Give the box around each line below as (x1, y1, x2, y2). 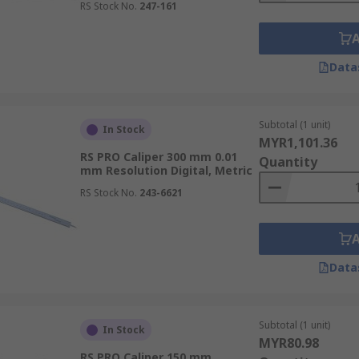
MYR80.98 (258, 334, 319, 352)
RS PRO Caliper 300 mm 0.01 (79, 149, 237, 164)
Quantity (258, 153, 317, 171)
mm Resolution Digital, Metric (79, 163, 252, 178)
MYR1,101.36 (258, 134, 337, 151)
